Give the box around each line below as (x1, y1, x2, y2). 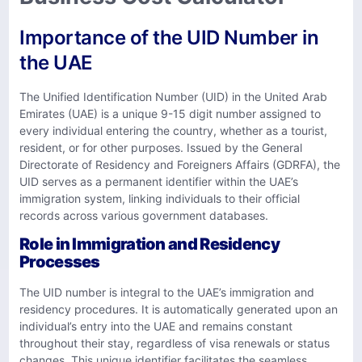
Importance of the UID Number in (19, 25, 319, 49)
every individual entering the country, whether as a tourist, (19, 123, 327, 137)
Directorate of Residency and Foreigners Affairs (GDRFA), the (19, 157, 340, 171)
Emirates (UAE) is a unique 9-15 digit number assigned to (19, 106, 321, 120)
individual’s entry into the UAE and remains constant (19, 319, 293, 334)
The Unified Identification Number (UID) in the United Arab (19, 89, 327, 103)
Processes (19, 252, 100, 272)
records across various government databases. (19, 208, 268, 222)
